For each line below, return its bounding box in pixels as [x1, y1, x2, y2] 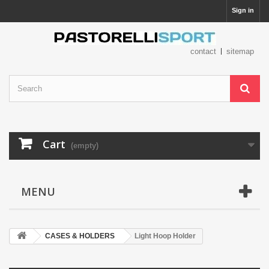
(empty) [71, 141, 98, 150]
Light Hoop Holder [134, 232, 196, 240]
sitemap [226, 47, 254, 56]
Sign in [232, 7, 254, 14]
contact [190, 47, 216, 56]
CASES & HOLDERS [45, 232, 115, 240]
